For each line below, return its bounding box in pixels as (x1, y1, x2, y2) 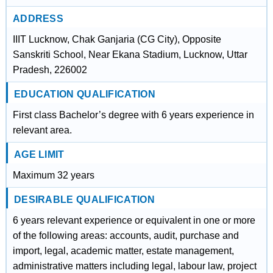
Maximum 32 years (12, 170, 94, 180)
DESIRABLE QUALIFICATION (13, 194, 155, 205)
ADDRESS (12, 13, 64, 24)
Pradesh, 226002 (12, 65, 87, 75)
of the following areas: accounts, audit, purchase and (12, 230, 239, 241)
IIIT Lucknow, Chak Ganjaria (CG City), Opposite (12, 34, 221, 44)
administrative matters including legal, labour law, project (12, 261, 257, 271)
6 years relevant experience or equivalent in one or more (12, 215, 255, 225)
